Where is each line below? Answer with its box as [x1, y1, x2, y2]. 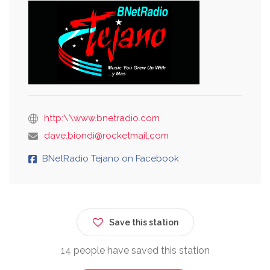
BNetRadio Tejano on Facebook [42, 152, 179, 164]
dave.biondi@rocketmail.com [44, 130, 169, 141]
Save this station [108, 217, 178, 227]
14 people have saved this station [60, 244, 210, 256]
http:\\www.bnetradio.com [44, 112, 160, 124]
